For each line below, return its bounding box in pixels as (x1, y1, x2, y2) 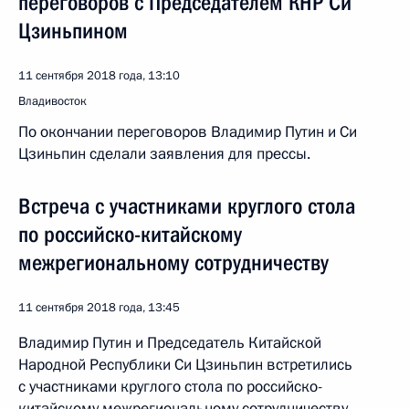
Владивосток (18, 93, 87, 110)
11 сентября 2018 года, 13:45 (18, 299, 180, 316)
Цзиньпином (18, 18, 128, 44)
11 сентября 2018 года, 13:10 (18, 68, 180, 84)
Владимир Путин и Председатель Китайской (18, 332, 321, 353)
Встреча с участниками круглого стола (18, 194, 355, 219)
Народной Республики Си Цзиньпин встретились (18, 354, 352, 375)
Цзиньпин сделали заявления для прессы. (18, 143, 310, 164)
